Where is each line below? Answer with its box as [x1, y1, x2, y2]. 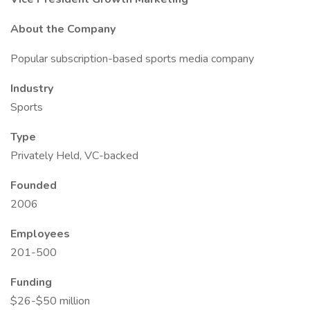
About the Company [10, 21, 116, 37]
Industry [10, 81, 53, 96]
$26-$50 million [10, 293, 90, 309]
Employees [10, 226, 70, 241]
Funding [10, 275, 52, 290]
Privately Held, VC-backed [10, 148, 138, 163]
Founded [10, 178, 57, 193]
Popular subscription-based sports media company [10, 51, 254, 66]
